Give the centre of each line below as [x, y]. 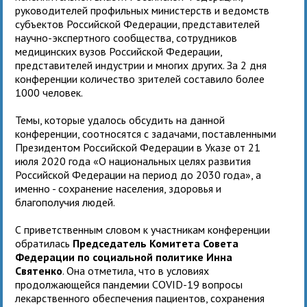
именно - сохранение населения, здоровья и [119, 188]
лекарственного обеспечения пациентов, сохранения [140, 298]
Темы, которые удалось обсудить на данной [120, 120]
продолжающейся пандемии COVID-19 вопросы [129, 284]
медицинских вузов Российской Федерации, [119, 51]
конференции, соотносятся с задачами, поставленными [146, 133]
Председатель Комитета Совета [156, 243]
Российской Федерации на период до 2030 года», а [138, 174]
